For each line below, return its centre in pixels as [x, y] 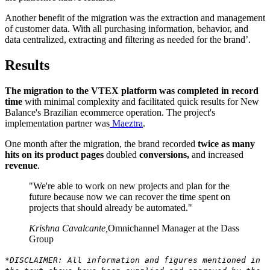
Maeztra [126, 123]
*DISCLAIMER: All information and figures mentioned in [133, 260]
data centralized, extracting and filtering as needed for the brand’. [128, 39]
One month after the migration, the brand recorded [101, 143]
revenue [21, 165]
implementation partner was [57, 123]
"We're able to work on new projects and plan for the [129, 186]
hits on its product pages [54, 154]
